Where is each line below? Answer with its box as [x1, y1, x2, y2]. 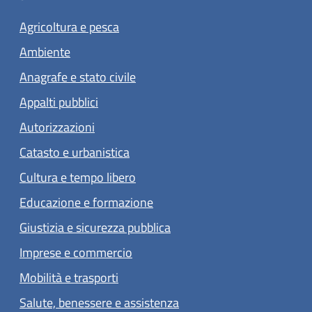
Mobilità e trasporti [19, 268, 118, 288]
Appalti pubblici [19, 93, 98, 112]
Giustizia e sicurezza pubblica [19, 218, 171, 237]
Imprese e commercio [19, 243, 132, 263]
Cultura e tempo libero [19, 168, 136, 187]
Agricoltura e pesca [19, 17, 119, 37]
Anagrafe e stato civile [19, 68, 136, 87]
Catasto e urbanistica [19, 143, 130, 162]
